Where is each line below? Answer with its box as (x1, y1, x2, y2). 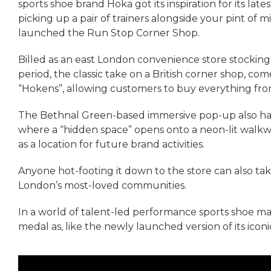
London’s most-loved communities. (18, 179, 186, 191)
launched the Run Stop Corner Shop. (18, 27, 200, 39)
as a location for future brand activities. (18, 138, 204, 150)
